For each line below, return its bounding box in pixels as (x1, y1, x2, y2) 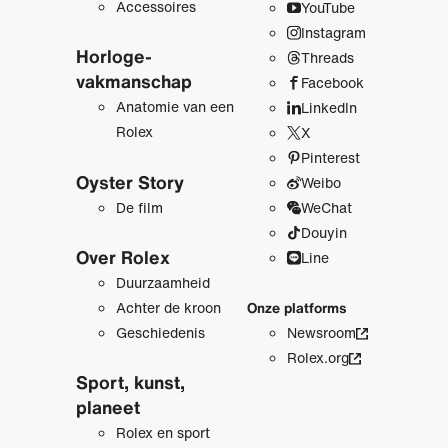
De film (115, 196, 163, 218)
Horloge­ (75, 43, 152, 70)
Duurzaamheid (115, 271, 210, 293)
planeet (75, 393, 140, 420)
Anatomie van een (115, 96, 234, 118)
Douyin (300, 221, 347, 243)
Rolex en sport (115, 421, 210, 443)
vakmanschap (75, 68, 192, 95)
